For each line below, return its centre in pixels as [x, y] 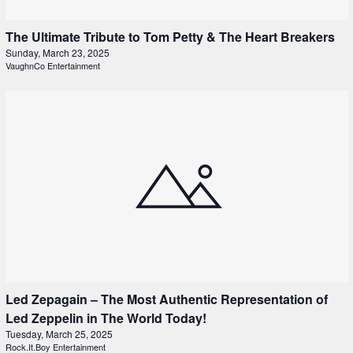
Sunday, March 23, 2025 [57, 53]
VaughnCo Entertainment [52, 66]
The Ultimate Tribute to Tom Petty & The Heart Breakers [170, 37]
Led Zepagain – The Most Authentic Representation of [166, 299]
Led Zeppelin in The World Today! [107, 318]
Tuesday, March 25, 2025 [59, 334]
